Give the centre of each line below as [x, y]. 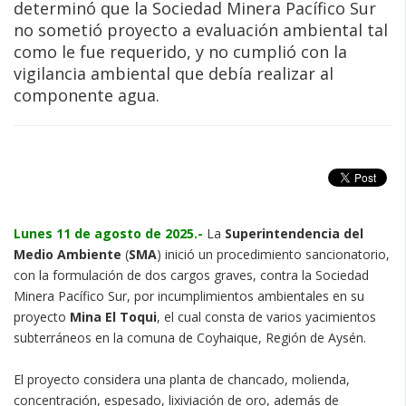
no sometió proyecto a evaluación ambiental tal [201, 29]
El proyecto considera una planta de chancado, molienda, [182, 379]
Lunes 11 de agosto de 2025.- [108, 233]
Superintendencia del [294, 233]
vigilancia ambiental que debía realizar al [174, 73]
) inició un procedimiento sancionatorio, [273, 254]
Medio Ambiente [68, 254]
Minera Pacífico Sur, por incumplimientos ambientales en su [189, 295]
